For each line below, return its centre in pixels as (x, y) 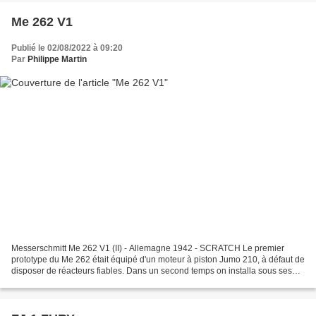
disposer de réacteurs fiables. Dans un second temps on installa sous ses (152, 271)
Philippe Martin (57, 60)
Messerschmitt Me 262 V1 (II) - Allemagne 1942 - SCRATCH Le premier (148, 248)
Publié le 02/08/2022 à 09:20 (67, 48)
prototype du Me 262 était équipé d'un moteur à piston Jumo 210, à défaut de (158, 259)
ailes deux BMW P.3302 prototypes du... (87, 282)
